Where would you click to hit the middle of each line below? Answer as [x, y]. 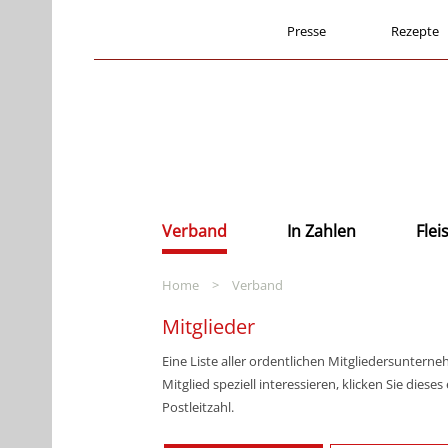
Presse [306, 31]
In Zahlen [321, 231]
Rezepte [415, 31]
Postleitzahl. [198, 407]
